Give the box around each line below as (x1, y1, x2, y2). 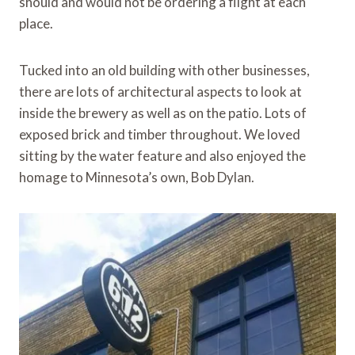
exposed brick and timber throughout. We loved (19, 125, 300, 143)
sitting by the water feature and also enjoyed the (19, 147, 306, 164)
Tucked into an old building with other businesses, (19, 61, 310, 78)
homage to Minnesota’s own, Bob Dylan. (19, 168, 254, 185)
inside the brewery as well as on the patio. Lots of (19, 104, 307, 121)
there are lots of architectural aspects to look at (19, 82, 302, 100)
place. (19, 14, 53, 32)
